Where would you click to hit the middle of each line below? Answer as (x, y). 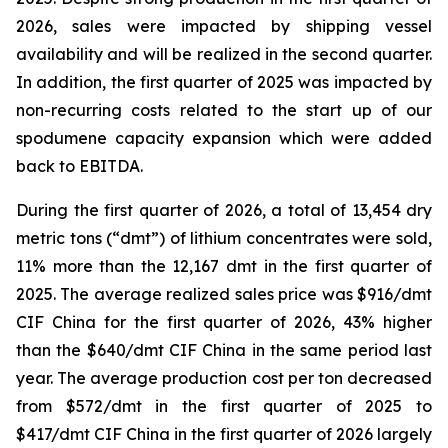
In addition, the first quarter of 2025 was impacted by (224, 82)
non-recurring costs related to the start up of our (224, 110)
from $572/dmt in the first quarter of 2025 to (224, 406)
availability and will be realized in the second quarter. (224, 54)
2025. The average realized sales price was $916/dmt (224, 294)
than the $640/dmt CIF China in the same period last (224, 350)
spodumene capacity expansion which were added (224, 138)
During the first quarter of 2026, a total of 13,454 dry (224, 210)
